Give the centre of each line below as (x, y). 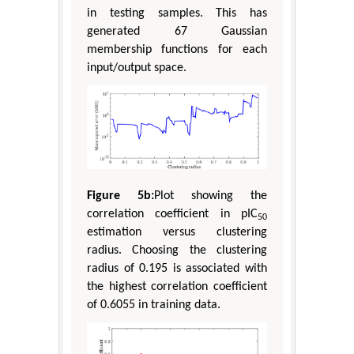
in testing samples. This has (177, 13)
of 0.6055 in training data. (154, 305)
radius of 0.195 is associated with (177, 269)
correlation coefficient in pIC (172, 215)
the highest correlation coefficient (177, 287)
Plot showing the (211, 196)
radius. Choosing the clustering (177, 251)
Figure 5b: (121, 196)
